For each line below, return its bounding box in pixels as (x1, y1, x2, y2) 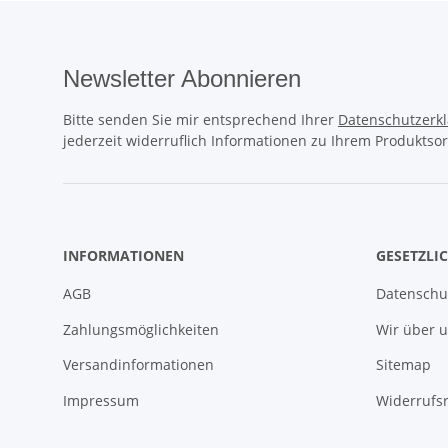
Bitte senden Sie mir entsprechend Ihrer (63, 110, 338, 130)
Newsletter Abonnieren (63, 65, 301, 93)
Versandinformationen (63, 355, 214, 375)
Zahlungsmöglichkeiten (63, 319, 219, 339)
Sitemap (375, 355, 431, 375)
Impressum (63, 390, 139, 410)
